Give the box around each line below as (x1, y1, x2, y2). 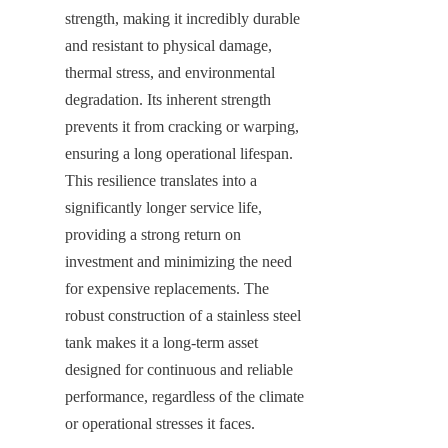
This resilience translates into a (65, 171, 257, 189)
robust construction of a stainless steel (65, 306, 301, 324)
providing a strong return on (65, 225, 241, 243)
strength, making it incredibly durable (65, 9, 300, 27)
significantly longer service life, (65, 198, 262, 216)
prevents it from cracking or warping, (65, 117, 299, 135)
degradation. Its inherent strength (65, 90, 271, 108)
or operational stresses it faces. (65, 414, 255, 432)
